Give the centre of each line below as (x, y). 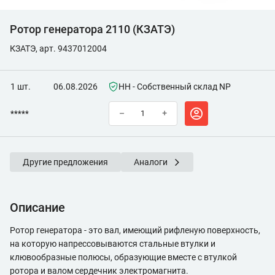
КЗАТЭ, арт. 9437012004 (58, 48)
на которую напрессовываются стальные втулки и (113, 244)
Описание (37, 207)
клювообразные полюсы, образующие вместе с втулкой (123, 257)
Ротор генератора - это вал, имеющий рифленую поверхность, (135, 230)
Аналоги (151, 162)
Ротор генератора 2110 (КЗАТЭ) (92, 29)
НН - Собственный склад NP (175, 87)
